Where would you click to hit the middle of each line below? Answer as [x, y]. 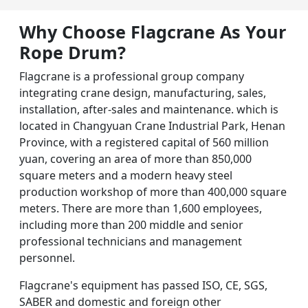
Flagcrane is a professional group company [132, 76]
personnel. [47, 257]
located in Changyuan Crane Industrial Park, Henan [152, 125]
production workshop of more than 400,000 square [153, 191]
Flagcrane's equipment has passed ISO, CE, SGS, [143, 285]
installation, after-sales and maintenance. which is [149, 109]
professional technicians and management [131, 241]
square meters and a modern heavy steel [126, 175]
